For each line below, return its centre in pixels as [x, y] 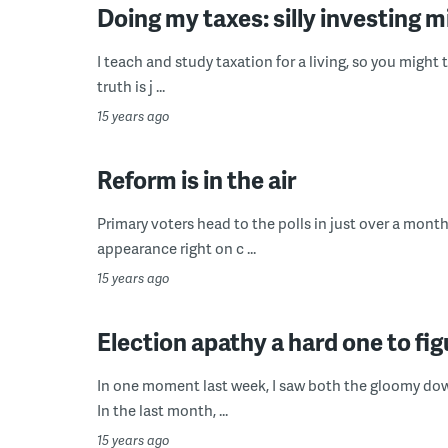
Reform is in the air [196, 179]
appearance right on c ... [176, 248]
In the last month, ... [162, 410]
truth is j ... [131, 86]
